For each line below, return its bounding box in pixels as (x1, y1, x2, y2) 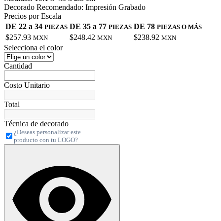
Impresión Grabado (85, 3, 146, 12)
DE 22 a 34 (5, 22, 44, 31)
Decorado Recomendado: (4, 3, 83, 12)
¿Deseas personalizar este (14, 128, 81, 136)
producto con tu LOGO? (14, 136, 78, 144)
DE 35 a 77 (70, 22, 109, 31)
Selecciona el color (4, 43, 63, 52)
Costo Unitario (4, 81, 50, 90)
